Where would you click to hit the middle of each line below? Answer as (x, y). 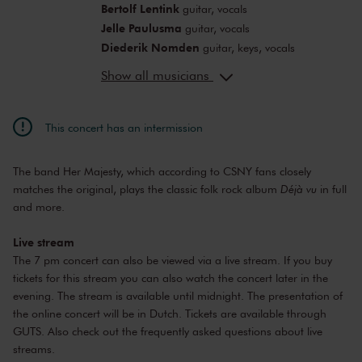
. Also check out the (91, 331)
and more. (39, 207)
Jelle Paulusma (141, 28)
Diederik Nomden (150, 48)
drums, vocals (211, 86)
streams (32, 349)
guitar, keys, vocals (247, 48)
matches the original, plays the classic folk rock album (147, 189)
